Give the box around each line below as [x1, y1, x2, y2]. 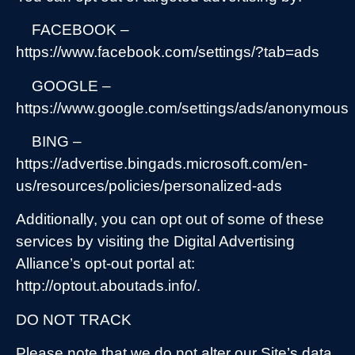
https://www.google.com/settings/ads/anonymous [16, 99, 349, 116]
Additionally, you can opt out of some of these [16, 211, 324, 228]
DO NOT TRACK [16, 311, 132, 328]
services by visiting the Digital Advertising [16, 233, 295, 250]
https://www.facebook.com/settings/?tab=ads [16, 44, 319, 61]
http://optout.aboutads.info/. [16, 277, 200, 295]
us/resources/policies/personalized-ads [16, 177, 282, 194]
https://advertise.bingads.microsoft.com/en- [16, 155, 307, 172]
